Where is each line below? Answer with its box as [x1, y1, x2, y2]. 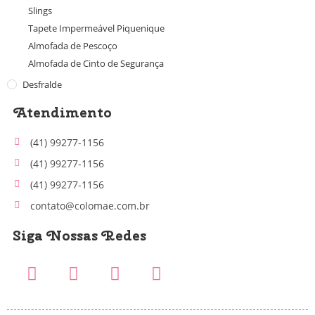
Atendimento [14, 102, 112, 122]
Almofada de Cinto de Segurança [28, 56, 164, 70]
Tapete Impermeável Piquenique [28, 21, 165, 34]
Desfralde [22, 77, 62, 91]
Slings [28, 4, 52, 17]
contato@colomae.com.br [30, 198, 150, 212]
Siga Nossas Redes [14, 225, 146, 245]
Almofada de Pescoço [28, 39, 117, 52]
